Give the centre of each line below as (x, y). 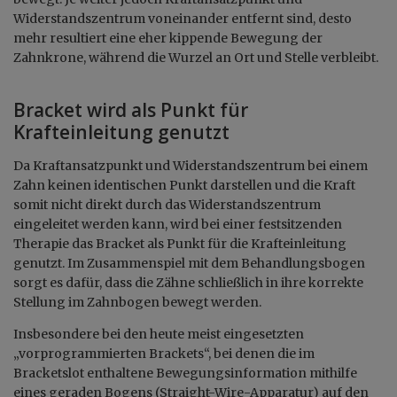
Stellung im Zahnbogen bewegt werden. (139, 302)
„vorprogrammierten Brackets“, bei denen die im (164, 353)
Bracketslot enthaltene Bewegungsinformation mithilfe (185, 373)
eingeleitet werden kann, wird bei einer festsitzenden (178, 224)
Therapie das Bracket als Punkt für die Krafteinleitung (180, 243)
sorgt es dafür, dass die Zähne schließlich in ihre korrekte (188, 282)
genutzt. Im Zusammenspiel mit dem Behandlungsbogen (189, 263)
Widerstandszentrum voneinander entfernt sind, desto (183, 18)
